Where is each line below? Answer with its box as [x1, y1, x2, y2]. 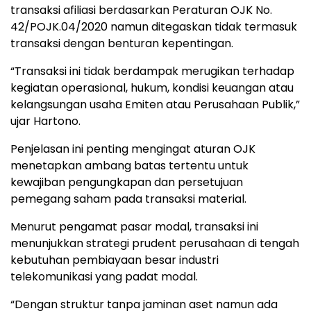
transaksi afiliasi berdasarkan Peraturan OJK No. [10, 1, 272, 18]
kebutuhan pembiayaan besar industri [10, 251, 219, 268]
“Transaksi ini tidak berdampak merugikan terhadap [10, 62, 294, 79]
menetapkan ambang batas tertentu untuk [10, 157, 249, 174]
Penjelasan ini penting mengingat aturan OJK [10, 140, 255, 157]
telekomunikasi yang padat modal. [10, 268, 198, 285]
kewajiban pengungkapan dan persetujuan [10, 174, 243, 190]
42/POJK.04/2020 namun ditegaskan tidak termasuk [10, 18, 297, 35]
